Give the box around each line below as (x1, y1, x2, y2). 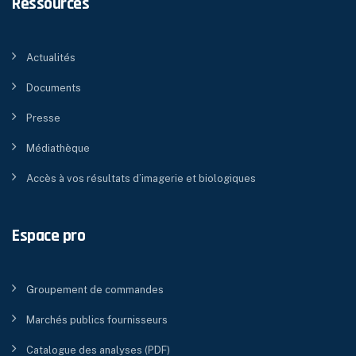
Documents (26, 81, 81, 94)
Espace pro (12, 224, 85, 247)
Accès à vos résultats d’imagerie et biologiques (26, 172, 256, 184)
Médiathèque (26, 141, 90, 154)
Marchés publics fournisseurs (26, 313, 168, 326)
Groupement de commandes (26, 283, 164, 296)
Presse (26, 111, 60, 124)
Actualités (26, 51, 75, 64)
